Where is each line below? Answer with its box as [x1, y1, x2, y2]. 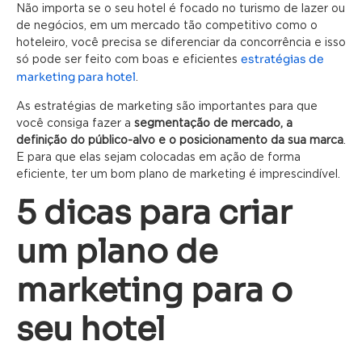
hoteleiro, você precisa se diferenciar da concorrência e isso [16, 36, 346, 48]
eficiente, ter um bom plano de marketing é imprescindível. [16, 167, 343, 180]
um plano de [16, 230, 217, 272]
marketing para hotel [16, 69, 136, 85]
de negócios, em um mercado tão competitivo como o [16, 19, 318, 32]
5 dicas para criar [16, 192, 292, 234]
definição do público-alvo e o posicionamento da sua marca [16, 133, 343, 146]
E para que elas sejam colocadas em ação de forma [16, 150, 301, 163]
